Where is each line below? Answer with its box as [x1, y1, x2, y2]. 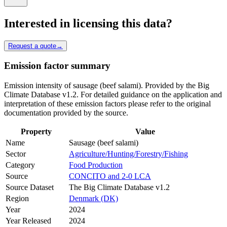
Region [6, 194, 29, 203]
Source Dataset [6, 183, 54, 192]
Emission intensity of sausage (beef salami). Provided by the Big [4, 81, 209, 90]
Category [6, 161, 35, 170]
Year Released [6, 216, 51, 225]
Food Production [69, 161, 123, 170]
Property [21, 127, 52, 136]
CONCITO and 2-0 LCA [69, 172, 151, 181]
